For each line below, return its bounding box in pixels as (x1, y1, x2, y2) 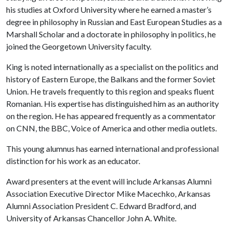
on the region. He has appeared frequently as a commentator (6, 111, 216, 121)
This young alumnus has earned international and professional (6, 144, 219, 153)
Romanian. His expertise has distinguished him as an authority (6, 99, 219, 108)
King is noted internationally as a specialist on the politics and (6, 62, 218, 72)
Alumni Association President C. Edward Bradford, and (6, 201, 196, 211)
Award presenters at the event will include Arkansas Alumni (6, 176, 212, 186)
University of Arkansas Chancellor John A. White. (6, 213, 176, 223)
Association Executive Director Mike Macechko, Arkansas (6, 189, 211, 198)
